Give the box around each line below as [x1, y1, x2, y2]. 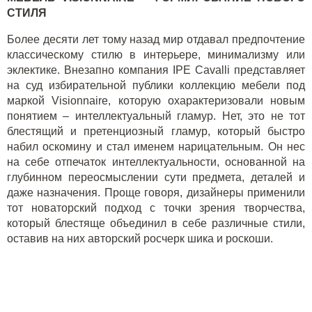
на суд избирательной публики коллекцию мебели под [7, 79, 305, 91]
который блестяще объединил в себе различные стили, [7, 217, 305, 229]
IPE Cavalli [173, 64, 230, 76]
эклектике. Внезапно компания [7, 64, 173, 76]
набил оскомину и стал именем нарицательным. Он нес [7, 141, 305, 153]
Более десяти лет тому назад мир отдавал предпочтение [7, 33, 305, 45]
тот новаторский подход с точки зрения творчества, [7, 202, 305, 214]
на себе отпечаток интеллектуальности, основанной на [7, 156, 305, 168]
